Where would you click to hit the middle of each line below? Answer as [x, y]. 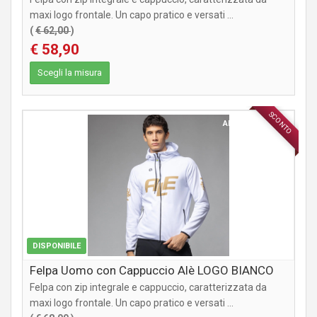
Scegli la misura [70, 73]
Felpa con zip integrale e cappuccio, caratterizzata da [148, 288]
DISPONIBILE [57, 246]
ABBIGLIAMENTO [254, 124]
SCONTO [280, 123]
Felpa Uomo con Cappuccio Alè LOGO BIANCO [152, 271]
